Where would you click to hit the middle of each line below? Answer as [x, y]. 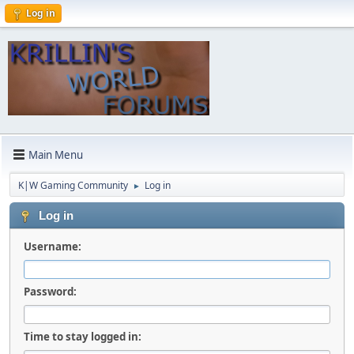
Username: [53, 247]
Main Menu [56, 154]
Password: [50, 292]
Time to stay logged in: [83, 337]
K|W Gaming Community [73, 185]
